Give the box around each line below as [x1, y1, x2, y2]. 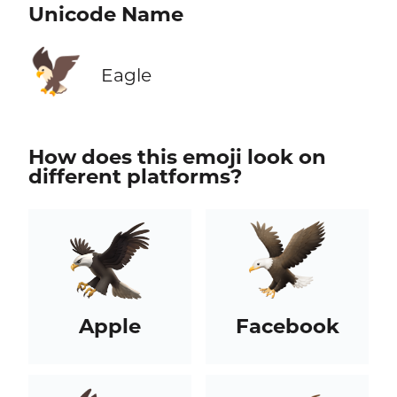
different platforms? [27, 164, 242, 190]
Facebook [235, 314, 339, 339]
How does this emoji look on [27, 144, 326, 170]
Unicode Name [27, 2, 183, 27]
